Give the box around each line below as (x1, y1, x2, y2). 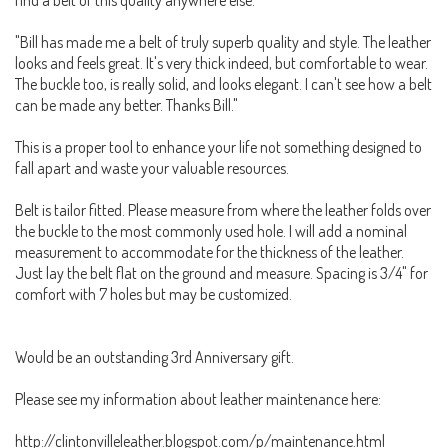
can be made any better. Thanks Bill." (15, 94, 238, 115)
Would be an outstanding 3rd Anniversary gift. (15, 346, 294, 367)
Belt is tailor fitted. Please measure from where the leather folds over (15, 199, 431, 220)
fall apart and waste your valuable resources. (15, 157, 289, 178)
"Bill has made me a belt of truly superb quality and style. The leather (15, 31, 431, 52)
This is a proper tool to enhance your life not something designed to (15, 136, 422, 157)
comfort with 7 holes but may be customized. (15, 283, 292, 304)
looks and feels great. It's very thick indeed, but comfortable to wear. (15, 52, 428, 73)
